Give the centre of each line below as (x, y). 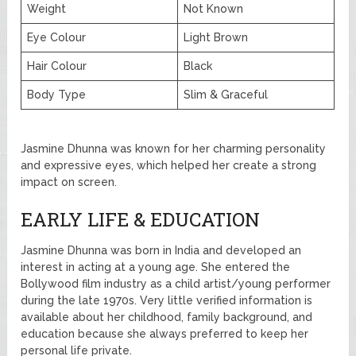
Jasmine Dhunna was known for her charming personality (174, 148)
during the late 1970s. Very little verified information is (167, 300)
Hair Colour (57, 66)
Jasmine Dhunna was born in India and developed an (161, 250)
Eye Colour (57, 37)
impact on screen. (69, 182)
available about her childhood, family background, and (167, 317)
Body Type (57, 94)
